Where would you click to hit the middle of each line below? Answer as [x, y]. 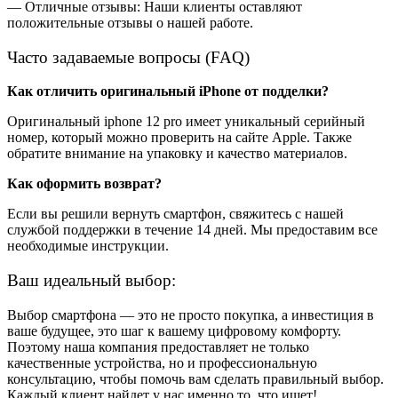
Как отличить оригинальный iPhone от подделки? [168, 92]
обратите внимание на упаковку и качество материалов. [177, 154]
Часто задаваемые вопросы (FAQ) [128, 57]
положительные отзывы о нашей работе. [130, 22]
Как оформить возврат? [84, 184]
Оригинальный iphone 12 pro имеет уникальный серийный [186, 122]
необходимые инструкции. [88, 246]
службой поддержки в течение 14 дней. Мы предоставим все [192, 230]
